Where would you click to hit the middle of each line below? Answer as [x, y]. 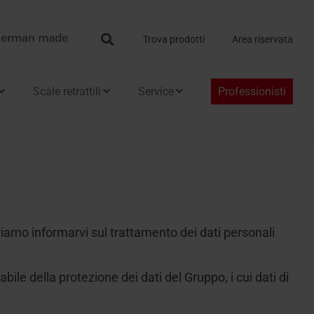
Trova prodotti [174, 39]
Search [132, 39]
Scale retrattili [67, 91]
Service [156, 91]
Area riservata [262, 39]
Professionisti [252, 91]
